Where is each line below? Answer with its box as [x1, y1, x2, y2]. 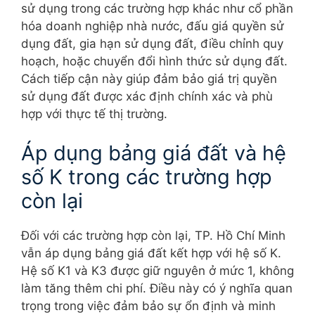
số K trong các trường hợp [21, 164, 272, 189]
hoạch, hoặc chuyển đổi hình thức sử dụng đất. [21, 54, 288, 69]
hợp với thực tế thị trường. [21, 107, 167, 122]
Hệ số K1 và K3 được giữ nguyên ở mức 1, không [21, 263, 294, 278]
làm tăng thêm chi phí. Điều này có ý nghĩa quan [21, 281, 292, 295]
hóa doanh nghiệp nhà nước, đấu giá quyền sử [21, 19, 284, 34]
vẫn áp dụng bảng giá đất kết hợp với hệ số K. [21, 245, 281, 260]
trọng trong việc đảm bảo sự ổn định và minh [21, 298, 276, 313]
